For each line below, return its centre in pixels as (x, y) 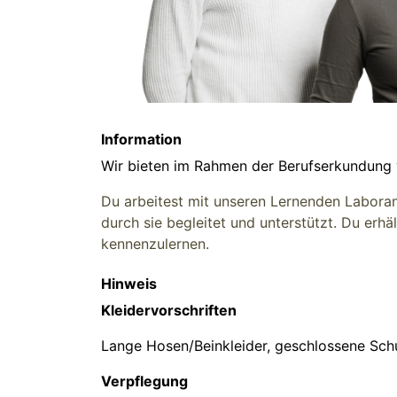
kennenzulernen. (157, 244)
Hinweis (129, 284)
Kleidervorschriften (169, 311)
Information (141, 140)
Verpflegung (144, 381)
